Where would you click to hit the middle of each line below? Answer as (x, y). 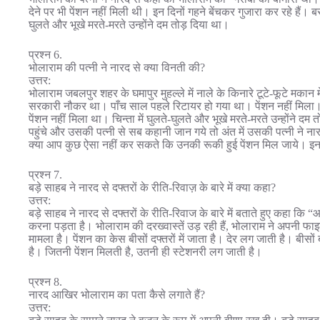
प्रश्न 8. (45, 281)
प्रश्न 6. (45, 54)
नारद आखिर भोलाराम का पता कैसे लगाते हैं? (117, 294)
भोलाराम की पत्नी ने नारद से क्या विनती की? (117, 67)
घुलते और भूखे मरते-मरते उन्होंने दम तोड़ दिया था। (129, 24)
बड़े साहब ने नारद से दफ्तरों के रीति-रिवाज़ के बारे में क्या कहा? (152, 187)
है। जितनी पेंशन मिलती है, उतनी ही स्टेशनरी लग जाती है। (145, 251)
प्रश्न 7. (45, 174)
